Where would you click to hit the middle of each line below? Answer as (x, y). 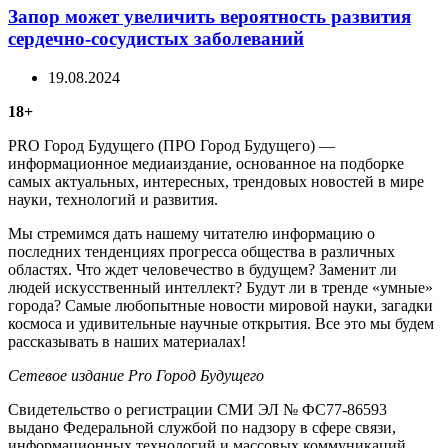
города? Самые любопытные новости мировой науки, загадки (220, 306)
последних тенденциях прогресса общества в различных (201, 252)
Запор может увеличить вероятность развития (209, 17)
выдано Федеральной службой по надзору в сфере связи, (202, 428)
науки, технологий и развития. (113, 200)
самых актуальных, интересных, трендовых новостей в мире (216, 182)
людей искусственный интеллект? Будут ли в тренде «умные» (220, 288)
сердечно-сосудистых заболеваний (156, 39)
